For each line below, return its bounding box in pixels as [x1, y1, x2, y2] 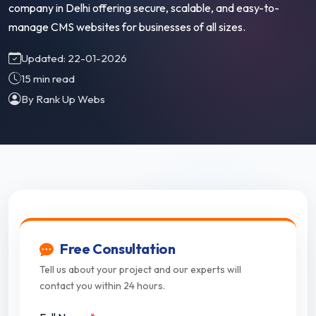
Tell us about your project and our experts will [39, 263, 241, 276]
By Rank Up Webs [21, 92, 105, 107]
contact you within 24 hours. [39, 279, 165, 293]
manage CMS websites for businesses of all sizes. [8, 20, 245, 35]
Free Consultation [57, 240, 176, 258]
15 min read [21, 72, 75, 86]
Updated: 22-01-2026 [21, 51, 127, 66]
